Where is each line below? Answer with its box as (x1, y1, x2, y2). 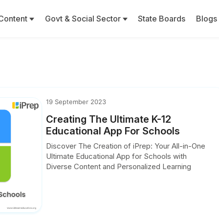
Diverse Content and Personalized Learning (46, 162, 192, 171)
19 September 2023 (46, 98, 107, 106)
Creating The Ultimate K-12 (46, 113, 172, 125)
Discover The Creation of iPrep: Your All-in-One (46, 141, 206, 151)
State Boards (138, 14, 186, 23)
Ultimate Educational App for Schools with (46, 152, 187, 161)
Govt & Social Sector (44, 14, 123, 23)
